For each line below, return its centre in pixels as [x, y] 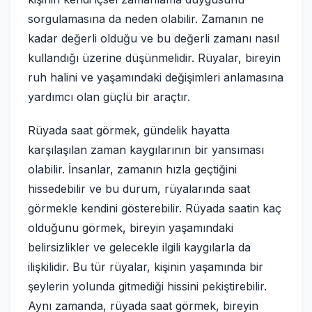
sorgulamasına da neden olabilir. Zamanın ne [146, 19]
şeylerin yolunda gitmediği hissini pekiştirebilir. [147, 286]
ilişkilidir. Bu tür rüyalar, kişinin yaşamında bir [146, 267]
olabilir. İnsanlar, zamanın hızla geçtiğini [132, 169]
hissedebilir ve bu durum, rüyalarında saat [139, 189]
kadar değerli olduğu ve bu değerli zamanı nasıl [154, 38]
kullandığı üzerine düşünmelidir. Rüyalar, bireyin [154, 58]
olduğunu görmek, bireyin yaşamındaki [131, 228]
